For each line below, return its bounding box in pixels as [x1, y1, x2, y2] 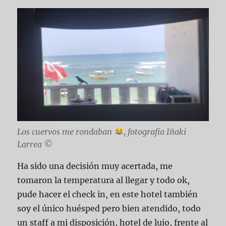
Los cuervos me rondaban [17, 126, 115, 137]
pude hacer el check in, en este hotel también [17, 189, 198, 199]
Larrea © [17, 139, 53, 149]
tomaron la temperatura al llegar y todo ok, [17, 175, 190, 185]
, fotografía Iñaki [123, 126, 186, 137]
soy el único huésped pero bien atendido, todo [17, 203, 201, 213]
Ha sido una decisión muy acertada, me [17, 160, 173, 171]
